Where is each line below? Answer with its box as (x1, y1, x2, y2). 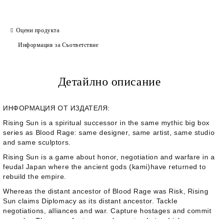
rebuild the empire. (3, 173, 66, 180)
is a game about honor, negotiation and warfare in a (39, 153, 215, 161)
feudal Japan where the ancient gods (3, 163, 130, 171)
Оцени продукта (16, 26, 60, 34)
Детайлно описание (58, 75, 161, 88)
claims (16, 197, 42, 205)
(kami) (129, 163, 151, 171)
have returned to (150, 163, 206, 171)
